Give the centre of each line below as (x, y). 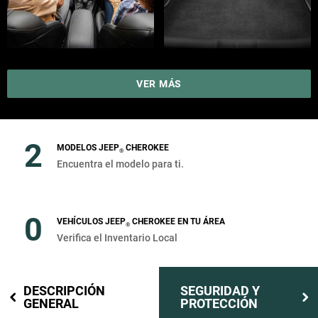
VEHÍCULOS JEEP (92, 222)
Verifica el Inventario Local (117, 238)
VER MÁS (159, 84)
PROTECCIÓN (219, 304)
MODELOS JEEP (88, 148)
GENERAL (51, 304)
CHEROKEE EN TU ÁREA (178, 222)
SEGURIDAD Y (220, 291)
